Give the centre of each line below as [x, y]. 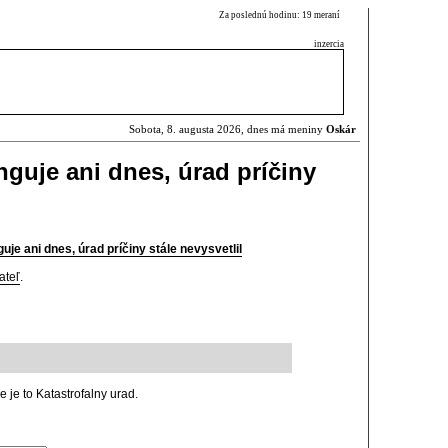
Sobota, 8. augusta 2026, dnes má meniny [227, 129]
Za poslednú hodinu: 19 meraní [281, 15]
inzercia [329, 44]
